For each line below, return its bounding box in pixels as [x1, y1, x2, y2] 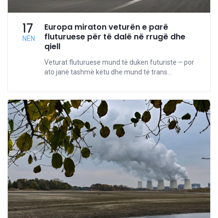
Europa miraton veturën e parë [44, 21, 168, 33]
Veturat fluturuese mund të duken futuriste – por [44, 58, 194, 67]
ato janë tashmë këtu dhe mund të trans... [44, 68, 172, 76]
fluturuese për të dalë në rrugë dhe [44, 31, 185, 43]
